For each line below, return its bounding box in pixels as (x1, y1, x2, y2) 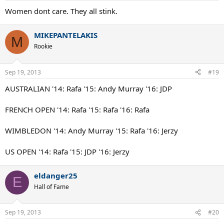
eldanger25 (34, 170, 77, 180)
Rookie (34, 42, 52, 50)
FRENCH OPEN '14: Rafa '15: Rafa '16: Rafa (5, 104, 149, 114)
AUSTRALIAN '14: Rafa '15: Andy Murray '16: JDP (5, 83, 172, 93)
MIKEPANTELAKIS (34, 30, 97, 40)
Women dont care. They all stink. (5, 6, 117, 16)
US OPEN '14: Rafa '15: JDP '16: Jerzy (5, 146, 129, 156)
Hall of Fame (34, 182, 69, 191)
